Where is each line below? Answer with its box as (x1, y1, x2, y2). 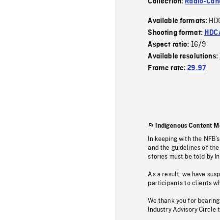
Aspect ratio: (148, 40, 191, 49)
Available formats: (148, 17, 209, 25)
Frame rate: (148, 64, 188, 72)
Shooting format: (148, 28, 205, 37)
